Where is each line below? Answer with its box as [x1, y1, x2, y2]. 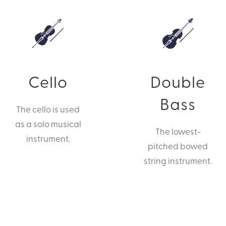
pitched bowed [148, 140, 208, 152]
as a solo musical [15, 118, 81, 130]
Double [150, 70, 206, 92]
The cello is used [16, 103, 80, 115]
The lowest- [155, 125, 201, 137]
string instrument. [144, 154, 212, 166]
